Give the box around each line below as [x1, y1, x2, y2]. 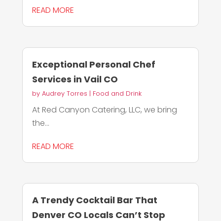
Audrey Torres [41, 88, 87, 98]
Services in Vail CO [32, 73, 118, 85]
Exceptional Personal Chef [32, 58, 155, 71]
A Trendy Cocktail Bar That [32, 193, 157, 206]
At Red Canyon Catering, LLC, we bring [32, 104, 177, 115]
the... [32, 117, 49, 129]
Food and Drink [92, 88, 142, 98]
